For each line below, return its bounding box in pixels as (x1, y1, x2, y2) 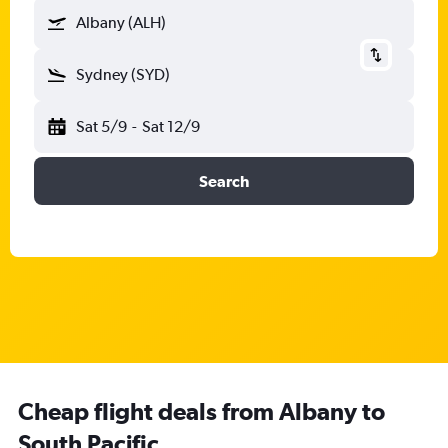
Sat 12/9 (141, 117, 200, 136)
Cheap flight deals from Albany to (18, 397, 385, 425)
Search (199, 172, 249, 190)
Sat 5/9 (76, 117, 127, 136)
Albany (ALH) (76, 13, 166, 32)
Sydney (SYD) (76, 65, 170, 84)
